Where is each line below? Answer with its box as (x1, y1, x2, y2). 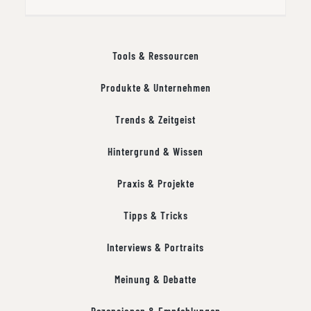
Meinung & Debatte (115, 273, 196, 286)
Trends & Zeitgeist (115, 113, 196, 126)
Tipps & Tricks (123, 209, 188, 222)
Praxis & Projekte (117, 177, 194, 190)
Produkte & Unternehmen (100, 81, 211, 94)
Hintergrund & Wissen (108, 145, 203, 158)
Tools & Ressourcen (112, 49, 199, 62)
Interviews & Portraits (107, 241, 204, 254)
